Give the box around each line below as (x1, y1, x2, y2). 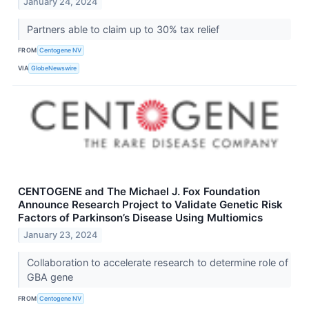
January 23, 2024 (23, 230, 98, 241)
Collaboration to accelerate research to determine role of (26, 257, 288, 269)
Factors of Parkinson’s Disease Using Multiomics (18, 210, 263, 224)
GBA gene (26, 271, 76, 283)
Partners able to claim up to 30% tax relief (26, 23, 222, 35)
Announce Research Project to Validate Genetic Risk (18, 197, 283, 211)
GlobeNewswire (31, 64, 77, 72)
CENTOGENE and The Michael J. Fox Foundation (18, 184, 260, 198)
